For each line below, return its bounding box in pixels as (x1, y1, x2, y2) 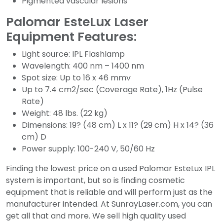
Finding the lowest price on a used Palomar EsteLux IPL (6, 163, 215, 174)
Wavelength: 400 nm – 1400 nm (22, 60, 144, 72)
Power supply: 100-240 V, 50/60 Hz (22, 143, 155, 154)
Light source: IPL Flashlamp (22, 48, 125, 60)
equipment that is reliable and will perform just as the (6, 186, 213, 198)
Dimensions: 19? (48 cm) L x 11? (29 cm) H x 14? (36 (22, 119, 214, 131)
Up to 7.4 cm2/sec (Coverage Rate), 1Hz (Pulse (22, 84, 203, 95)
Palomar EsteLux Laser (6, 13, 148, 31)
